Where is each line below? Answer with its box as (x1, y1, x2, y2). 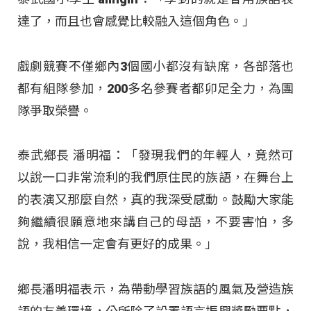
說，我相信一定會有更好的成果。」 (17, 237, 217, 252)
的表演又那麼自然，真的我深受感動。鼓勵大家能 (17, 192, 294, 208)
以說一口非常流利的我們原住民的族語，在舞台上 (17, 170, 294, 185)
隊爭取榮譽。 (17, 103, 92, 118)
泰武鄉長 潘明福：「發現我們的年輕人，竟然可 (17, 148, 294, 163)
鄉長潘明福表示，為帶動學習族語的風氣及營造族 (17, 281, 294, 296)
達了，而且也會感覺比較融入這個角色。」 (17, 14, 255, 29)
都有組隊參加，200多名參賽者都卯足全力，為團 (17, 81, 294, 96)
